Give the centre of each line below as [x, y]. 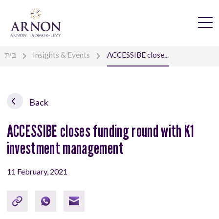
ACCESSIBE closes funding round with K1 [100, 131]
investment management [65, 148]
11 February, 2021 [37, 171]
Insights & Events [62, 55]
